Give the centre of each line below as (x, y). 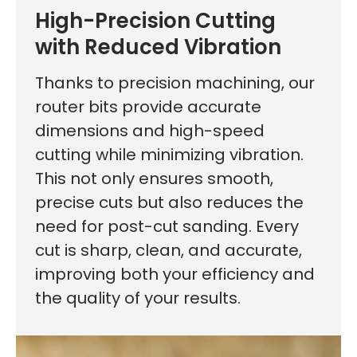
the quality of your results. (138, 298)
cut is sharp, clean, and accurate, (169, 250)
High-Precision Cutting (155, 20)
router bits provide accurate (148, 106)
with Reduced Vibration (158, 47)
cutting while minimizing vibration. (169, 154)
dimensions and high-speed (150, 130)
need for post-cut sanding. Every (167, 226)
